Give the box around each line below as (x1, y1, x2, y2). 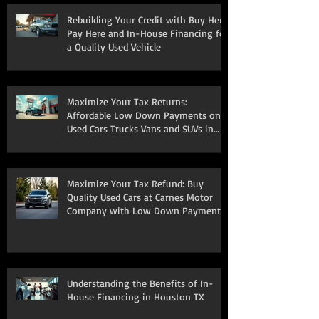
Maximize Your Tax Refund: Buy (67, 177, 204, 189)
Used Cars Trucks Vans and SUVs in (67, 122, 214, 135)
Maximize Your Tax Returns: (67, 95, 187, 108)
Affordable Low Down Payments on (67, 108, 221, 121)
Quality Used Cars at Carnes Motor (67, 190, 213, 203)
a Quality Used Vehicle (67, 40, 161, 53)
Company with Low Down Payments (67, 204, 225, 216)
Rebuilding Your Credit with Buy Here (67, 13, 228, 26)
